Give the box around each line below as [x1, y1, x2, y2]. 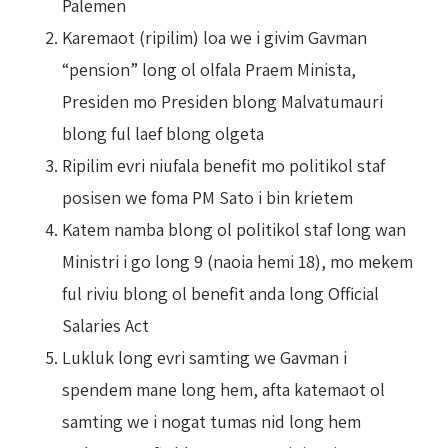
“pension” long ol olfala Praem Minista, [62, 57, 356, 81]
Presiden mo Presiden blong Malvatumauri [62, 89, 383, 113]
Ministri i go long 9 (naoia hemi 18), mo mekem [62, 249, 413, 273]
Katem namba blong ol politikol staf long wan [62, 217, 406, 241]
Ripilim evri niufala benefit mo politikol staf [62, 153, 385, 177]
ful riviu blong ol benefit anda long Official [62, 281, 379, 305]
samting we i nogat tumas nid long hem [62, 409, 361, 433]
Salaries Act [62, 313, 149, 337]
